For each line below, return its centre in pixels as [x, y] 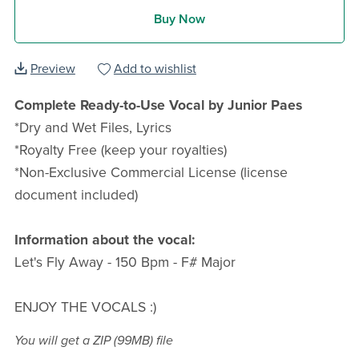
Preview [52, 69]
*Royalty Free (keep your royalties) [120, 151]
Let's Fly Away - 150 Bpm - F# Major [125, 263]
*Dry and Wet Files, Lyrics [93, 128]
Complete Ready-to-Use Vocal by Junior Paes [158, 106]
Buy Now [179, 19]
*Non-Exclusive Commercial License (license [151, 173]
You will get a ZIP [64, 341]
